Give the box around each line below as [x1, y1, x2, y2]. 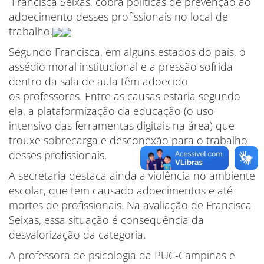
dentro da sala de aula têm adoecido [9, 74, 188, 88]
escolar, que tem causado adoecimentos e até [9, 183, 233, 197]
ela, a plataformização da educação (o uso [9, 103, 214, 118]
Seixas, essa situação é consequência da [9, 212, 204, 227]
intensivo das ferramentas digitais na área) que [9, 118, 235, 133]
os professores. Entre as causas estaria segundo [9, 88, 240, 103]
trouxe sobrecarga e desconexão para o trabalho [9, 133, 247, 147]
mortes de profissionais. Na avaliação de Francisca [9, 197, 252, 212]
